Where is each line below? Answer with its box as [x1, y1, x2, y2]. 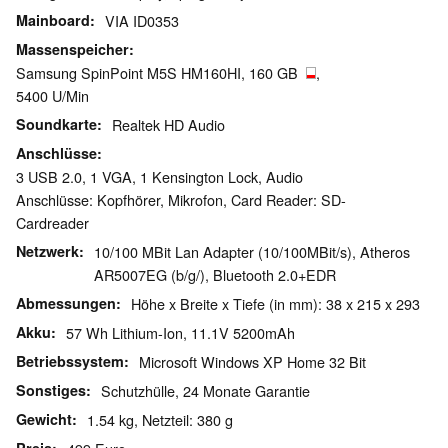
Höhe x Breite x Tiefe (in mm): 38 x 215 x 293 [131, 293, 420, 315]
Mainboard [16, 10, 90, 31]
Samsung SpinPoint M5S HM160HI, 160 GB [16, 62, 306, 84]
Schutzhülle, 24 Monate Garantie [101, 380, 310, 402]
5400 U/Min [16, 85, 89, 107]
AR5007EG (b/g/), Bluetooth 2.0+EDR [94, 264, 336, 286]
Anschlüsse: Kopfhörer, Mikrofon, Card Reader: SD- [16, 189, 346, 211]
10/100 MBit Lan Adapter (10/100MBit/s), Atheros [94, 241, 410, 263]
